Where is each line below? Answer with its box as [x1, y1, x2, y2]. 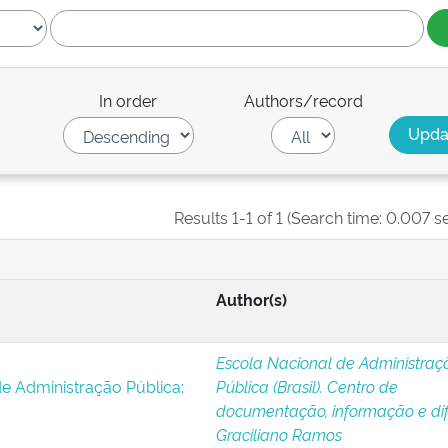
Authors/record [243, 89, 363, 111]
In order [99, 89, 158, 111]
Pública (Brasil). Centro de [215, 375, 398, 397]
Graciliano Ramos [215, 423, 342, 445]
